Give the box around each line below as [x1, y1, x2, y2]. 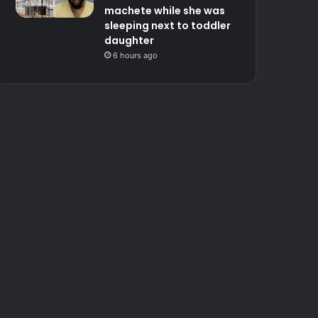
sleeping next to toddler [104, 18, 231, 33]
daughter [104, 33, 155, 48]
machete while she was [104, 4, 226, 18]
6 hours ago [113, 50, 158, 61]
